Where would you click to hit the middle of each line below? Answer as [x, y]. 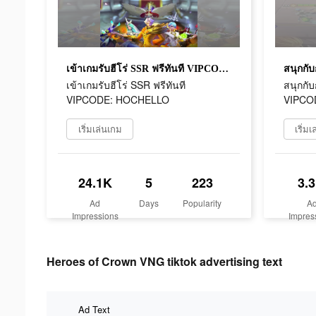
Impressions [95, 215]
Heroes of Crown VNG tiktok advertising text [164, 261]
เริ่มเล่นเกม [100, 128]
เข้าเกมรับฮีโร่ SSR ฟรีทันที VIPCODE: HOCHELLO [224, 68]
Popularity [202, 202]
